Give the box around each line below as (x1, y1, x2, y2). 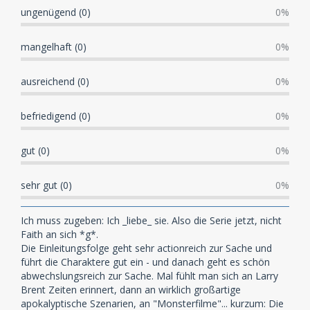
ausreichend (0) (21, 74, 89, 88)
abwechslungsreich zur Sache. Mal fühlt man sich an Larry (21, 268, 278, 282)
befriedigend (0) (21, 109, 91, 122)
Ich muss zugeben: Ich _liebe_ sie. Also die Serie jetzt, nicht (21, 213, 282, 227)
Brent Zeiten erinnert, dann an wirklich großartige (21, 282, 241, 296)
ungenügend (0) (21, 5, 91, 19)
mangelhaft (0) (21, 39, 86, 53)
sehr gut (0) (21, 178, 72, 192)
